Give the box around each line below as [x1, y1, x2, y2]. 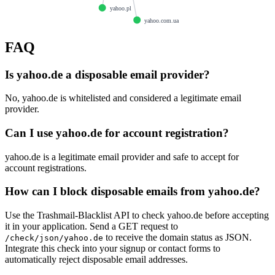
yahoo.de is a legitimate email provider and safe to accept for [5, 151, 239, 162]
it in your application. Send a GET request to [5, 221, 178, 232]
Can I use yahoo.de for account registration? [5, 126, 229, 139]
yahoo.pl [109, 4, 131, 12]
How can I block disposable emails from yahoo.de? [5, 185, 260, 198]
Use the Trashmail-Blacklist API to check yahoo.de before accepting [5, 210, 269, 221]
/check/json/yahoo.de [5, 233, 103, 243]
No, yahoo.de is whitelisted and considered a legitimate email [5, 93, 241, 104]
